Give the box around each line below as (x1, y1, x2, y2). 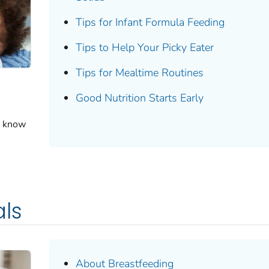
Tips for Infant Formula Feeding (76, 14, 225, 29)
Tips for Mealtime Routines (76, 65, 204, 80)
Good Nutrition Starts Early (76, 90, 204, 105)
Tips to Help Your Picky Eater (76, 40, 214, 55)
